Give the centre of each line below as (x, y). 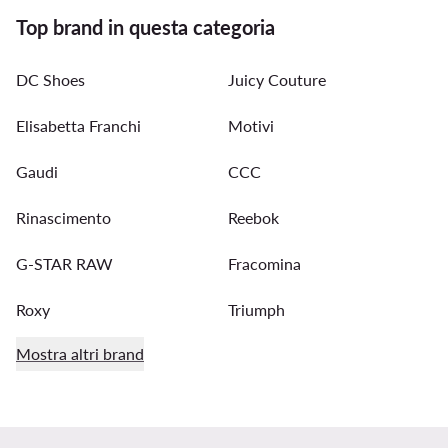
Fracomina (264, 263)
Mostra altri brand (80, 353)
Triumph (256, 309)
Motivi (251, 125)
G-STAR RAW (64, 263)
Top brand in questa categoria (145, 26)
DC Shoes (50, 79)
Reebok (253, 217)
